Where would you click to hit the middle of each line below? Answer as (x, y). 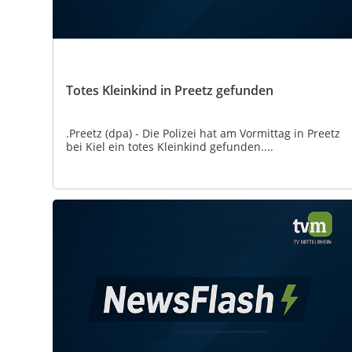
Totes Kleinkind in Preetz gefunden (170, 91)
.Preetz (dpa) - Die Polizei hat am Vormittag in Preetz (203, 134)
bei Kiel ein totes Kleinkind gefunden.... (170, 147)
